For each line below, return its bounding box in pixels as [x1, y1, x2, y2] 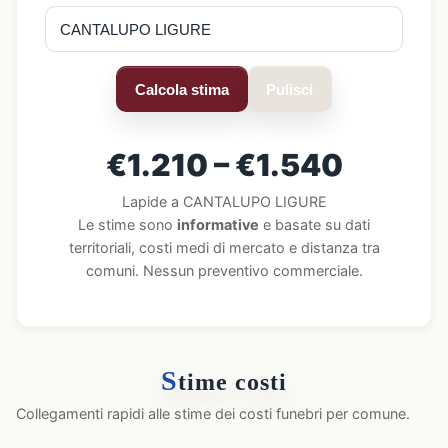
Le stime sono [78, 216, 177, 233]
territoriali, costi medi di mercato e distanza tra [68, 239, 380, 256]
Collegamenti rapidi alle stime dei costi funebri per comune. [16, 405, 410, 422]
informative [177, 216, 259, 233]
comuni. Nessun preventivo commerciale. [85, 262, 363, 279]
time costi [177, 369, 287, 395]
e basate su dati [259, 216, 370, 233]
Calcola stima [134, 80, 229, 98]
